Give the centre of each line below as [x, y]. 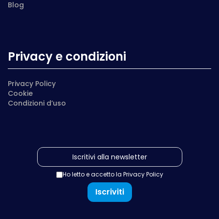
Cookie [20, 93]
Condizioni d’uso [37, 103]
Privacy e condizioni [67, 56]
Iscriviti [109, 192]
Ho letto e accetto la [93, 174]
